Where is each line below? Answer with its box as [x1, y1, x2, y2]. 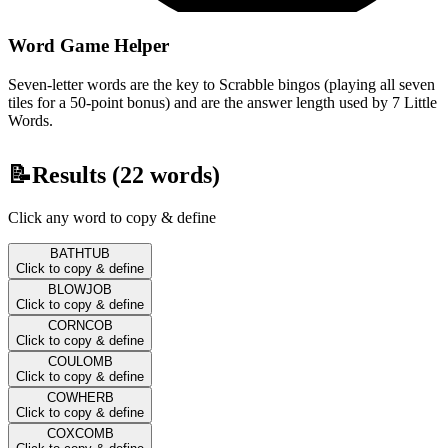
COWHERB [46, 389, 114, 405]
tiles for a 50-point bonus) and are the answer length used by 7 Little [8, 93, 437, 111]
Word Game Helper [8, 34, 169, 56]
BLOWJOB [48, 281, 112, 297]
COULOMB [47, 353, 113, 369]
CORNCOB [47, 317, 113, 333]
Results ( [32, 161, 120, 188]
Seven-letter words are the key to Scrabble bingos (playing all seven [8, 75, 435, 93]
